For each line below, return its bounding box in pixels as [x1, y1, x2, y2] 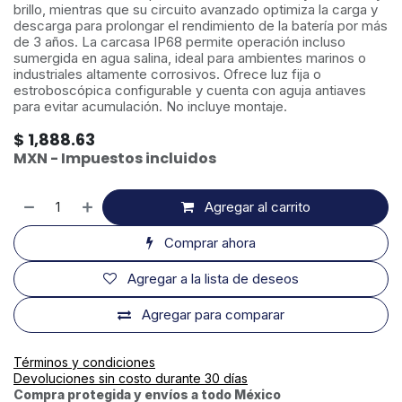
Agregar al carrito [204, 198, 310, 215]
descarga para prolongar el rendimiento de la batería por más [13, 17, 388, 34]
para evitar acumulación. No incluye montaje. [13, 98, 287, 115]
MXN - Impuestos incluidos [13, 148, 216, 169]
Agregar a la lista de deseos [127, 270, 299, 287]
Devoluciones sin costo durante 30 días [13, 371, 248, 386]
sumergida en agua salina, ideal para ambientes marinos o [13, 49, 366, 66]
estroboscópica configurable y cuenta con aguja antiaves [13, 82, 366, 99]
